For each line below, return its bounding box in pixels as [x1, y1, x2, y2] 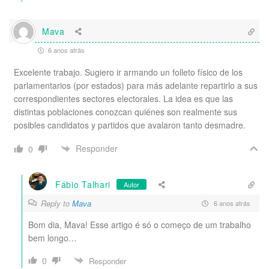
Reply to [41, 197, 72, 209]
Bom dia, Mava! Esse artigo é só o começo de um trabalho [28, 218, 251, 231]
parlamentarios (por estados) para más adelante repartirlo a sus [14, 79, 258, 91]
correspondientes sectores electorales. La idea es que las [14, 92, 233, 104]
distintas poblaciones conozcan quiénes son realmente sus [14, 105, 237, 118]
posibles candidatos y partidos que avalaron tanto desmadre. [14, 118, 246, 131]
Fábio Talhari [55, 178, 111, 191]
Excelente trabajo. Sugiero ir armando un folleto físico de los [14, 65, 243, 78]
